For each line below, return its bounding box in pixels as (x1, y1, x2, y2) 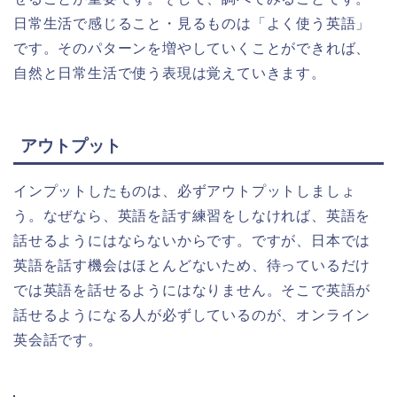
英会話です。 (13, 331, 103, 347)
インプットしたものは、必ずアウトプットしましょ (13, 183, 356, 198)
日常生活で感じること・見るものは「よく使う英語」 (13, 15, 371, 31)
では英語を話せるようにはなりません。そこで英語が (13, 282, 371, 298)
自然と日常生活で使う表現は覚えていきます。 (13, 65, 326, 81)
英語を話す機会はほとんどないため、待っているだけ (13, 257, 371, 273)
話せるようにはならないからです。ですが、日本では (13, 232, 371, 248)
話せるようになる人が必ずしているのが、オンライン (13, 307, 371, 323)
